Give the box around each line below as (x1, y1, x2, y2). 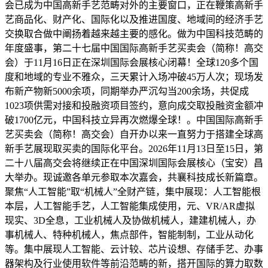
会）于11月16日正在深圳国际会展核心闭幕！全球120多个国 (5, 57, 258, 68)
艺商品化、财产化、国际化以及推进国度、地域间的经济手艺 (5, 14, 263, 25)
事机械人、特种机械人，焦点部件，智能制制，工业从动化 (5, 229, 254, 240)
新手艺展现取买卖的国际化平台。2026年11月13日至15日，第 (5, 143, 263, 154)
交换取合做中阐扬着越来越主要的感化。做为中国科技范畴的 (5, 28, 263, 39)
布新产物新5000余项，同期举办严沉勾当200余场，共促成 (5, 86, 249, 96)
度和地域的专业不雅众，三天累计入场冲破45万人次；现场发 (5, 71, 263, 82)
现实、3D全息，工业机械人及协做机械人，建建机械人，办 (5, 215, 256, 226)
